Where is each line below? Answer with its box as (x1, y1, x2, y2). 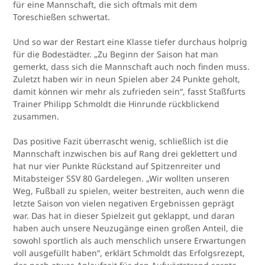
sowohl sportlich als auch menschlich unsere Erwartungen (13, 235, 247, 247)
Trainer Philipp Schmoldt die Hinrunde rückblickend (13, 98, 220, 110)
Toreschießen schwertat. (13, 11, 111, 23)
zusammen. (13, 111, 60, 122)
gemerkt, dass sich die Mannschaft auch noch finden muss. (13, 61, 250, 73)
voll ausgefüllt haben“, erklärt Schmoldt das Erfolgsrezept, (13, 247, 245, 259)
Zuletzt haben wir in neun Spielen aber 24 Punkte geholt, (13, 73, 241, 85)
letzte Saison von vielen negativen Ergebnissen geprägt (13, 198, 235, 209)
